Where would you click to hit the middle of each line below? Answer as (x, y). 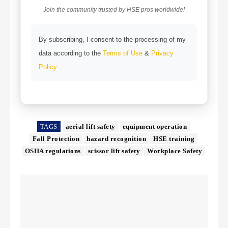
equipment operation (155, 127)
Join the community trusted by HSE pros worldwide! (114, 10)
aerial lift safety (90, 127)
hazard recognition (117, 139)
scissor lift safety (114, 151)
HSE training (174, 139)
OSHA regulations (53, 151)
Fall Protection (56, 139)
